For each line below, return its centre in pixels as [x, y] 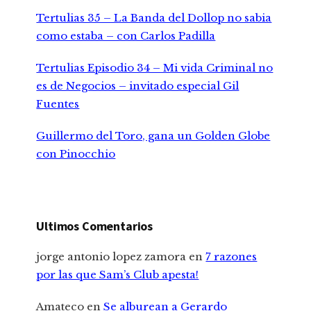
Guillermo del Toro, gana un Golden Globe [153, 136]
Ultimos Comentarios [94, 226]
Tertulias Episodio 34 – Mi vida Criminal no [155, 68]
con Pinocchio [76, 154]
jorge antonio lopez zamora [111, 257]
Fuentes [58, 104]
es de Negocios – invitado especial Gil [138, 86]
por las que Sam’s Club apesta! [118, 275]
